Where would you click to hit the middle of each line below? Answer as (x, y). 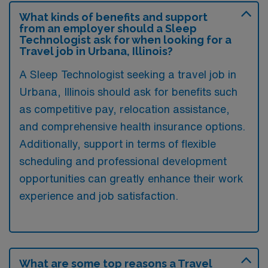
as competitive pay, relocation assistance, (124, 109)
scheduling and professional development (123, 161)
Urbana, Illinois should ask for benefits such (128, 92)
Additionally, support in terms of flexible (118, 144)
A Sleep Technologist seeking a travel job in (128, 74)
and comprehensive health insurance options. (132, 126)
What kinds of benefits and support (113, 17)
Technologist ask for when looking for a (125, 40)
